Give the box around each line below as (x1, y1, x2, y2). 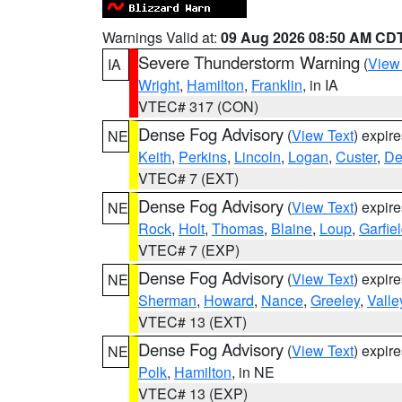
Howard (204, 290, 254, 310)
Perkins (179, 146, 227, 167)
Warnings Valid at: (102, 27, 221, 48)
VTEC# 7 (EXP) (138, 240, 240, 260)
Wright (138, 74, 179, 95)
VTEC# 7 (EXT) (138, 168, 239, 188)
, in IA (302, 74, 338, 95)
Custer (336, 146, 377, 167)
